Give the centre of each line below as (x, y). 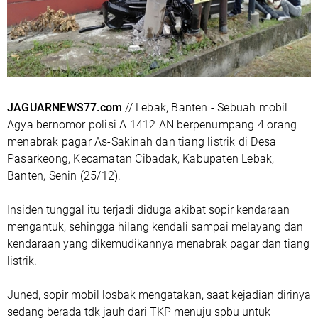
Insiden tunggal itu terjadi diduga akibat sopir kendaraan (148, 210)
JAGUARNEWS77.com (65, 108)
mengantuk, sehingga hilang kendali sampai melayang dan (155, 227)
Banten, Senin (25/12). (64, 176)
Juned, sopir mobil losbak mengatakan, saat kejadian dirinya (159, 295)
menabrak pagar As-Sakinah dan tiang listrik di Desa (142, 142)
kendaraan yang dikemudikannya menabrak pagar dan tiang (158, 244)
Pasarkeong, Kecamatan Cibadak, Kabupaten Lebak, (141, 159)
